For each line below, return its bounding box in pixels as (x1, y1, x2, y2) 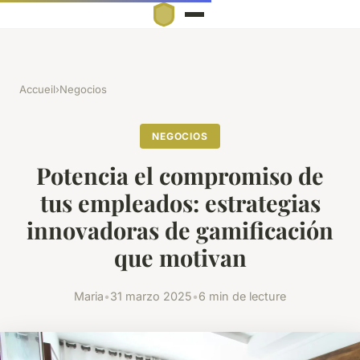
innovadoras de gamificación (27, 215, 333, 246)
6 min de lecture (198, 288, 286, 303)
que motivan (113, 242, 247, 273)
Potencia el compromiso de (36, 160, 324, 191)
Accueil (19, 83, 55, 96)
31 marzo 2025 (110, 288, 192, 303)
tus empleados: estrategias (39, 187, 321, 219)
